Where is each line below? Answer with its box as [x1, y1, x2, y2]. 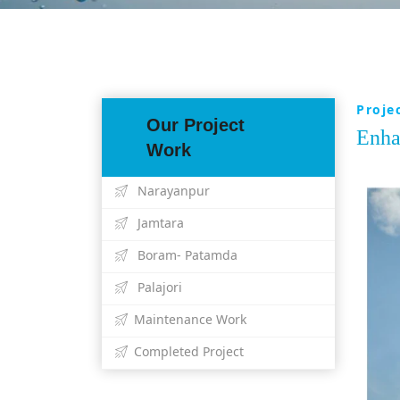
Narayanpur [134, 181, 210, 199]
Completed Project [134, 342, 244, 360]
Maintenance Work [134, 310, 246, 328]
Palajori [134, 278, 182, 296]
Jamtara [134, 213, 184, 231]
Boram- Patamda [134, 246, 237, 263]
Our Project [146, 114, 245, 135]
